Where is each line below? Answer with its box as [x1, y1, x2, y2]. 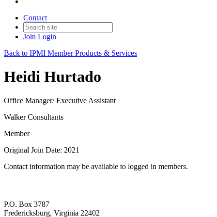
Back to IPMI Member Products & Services [4, 49, 137, 57]
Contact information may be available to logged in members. [4, 162, 188, 170]
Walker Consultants [4, 112, 63, 121]
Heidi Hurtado [4, 68, 101, 86]
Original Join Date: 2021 [4, 145, 79, 154]
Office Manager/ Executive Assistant [4, 96, 116, 105]
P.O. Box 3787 [4, 200, 49, 209]
